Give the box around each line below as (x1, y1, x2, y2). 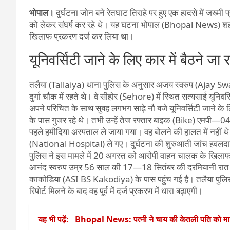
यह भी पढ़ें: (38, 214, 71, 225)
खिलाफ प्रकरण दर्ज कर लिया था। (29, 30, 134, 42)
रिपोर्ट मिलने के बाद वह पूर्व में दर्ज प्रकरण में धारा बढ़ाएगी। (29, 185, 203, 197)
